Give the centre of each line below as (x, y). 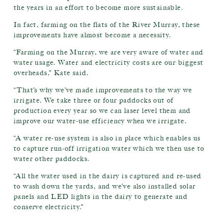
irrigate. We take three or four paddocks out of (94, 100)
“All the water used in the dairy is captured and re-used (108, 176)
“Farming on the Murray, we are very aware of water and (109, 52)
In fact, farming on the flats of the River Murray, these (107, 25)
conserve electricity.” (49, 207)
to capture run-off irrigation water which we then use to (109, 149)
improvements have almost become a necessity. (93, 35)
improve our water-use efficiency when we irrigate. (100, 121)
